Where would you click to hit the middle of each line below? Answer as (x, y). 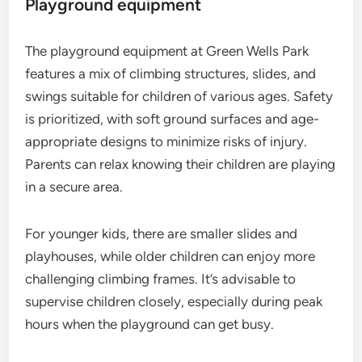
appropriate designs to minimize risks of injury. (166, 142)
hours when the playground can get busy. (150, 324)
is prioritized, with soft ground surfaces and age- (173, 119)
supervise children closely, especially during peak (174, 302)
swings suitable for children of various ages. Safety (179, 97)
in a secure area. (74, 187)
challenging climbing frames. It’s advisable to (161, 279)
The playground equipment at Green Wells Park (167, 51)
